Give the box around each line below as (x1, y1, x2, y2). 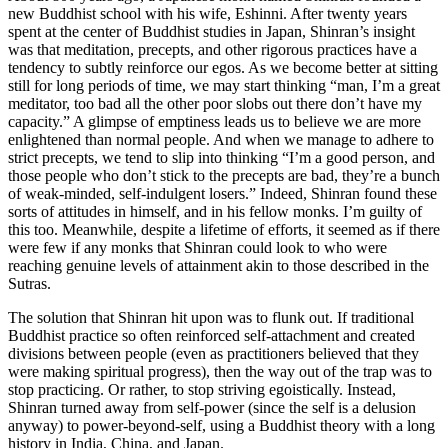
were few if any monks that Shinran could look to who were (8, 239, 387, 257)
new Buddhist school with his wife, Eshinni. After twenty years (8, 5, 407, 23)
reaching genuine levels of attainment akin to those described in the (8, 257, 429, 275)
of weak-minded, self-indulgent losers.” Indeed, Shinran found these (8, 185, 437, 203)
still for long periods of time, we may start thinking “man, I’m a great (8, 77, 440, 95)
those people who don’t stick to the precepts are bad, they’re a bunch (8, 167, 440, 185)
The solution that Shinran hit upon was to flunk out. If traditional (8, 309, 414, 327)
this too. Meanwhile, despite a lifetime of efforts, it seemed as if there (8, 221, 440, 239)
